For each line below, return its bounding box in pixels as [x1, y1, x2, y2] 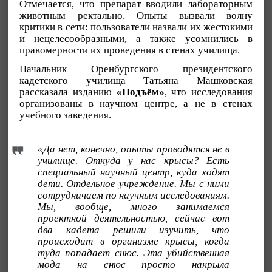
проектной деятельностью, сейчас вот [38, 212, 230, 224]
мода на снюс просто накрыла [38, 258, 230, 270]
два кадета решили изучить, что [38, 223, 230, 236]
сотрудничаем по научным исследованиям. [38, 189, 230, 201]
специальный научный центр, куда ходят [38, 166, 230, 178]
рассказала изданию [19, 86, 117, 98]
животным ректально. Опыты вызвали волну [19, 10, 253, 21]
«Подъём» [116, 86, 165, 98]
